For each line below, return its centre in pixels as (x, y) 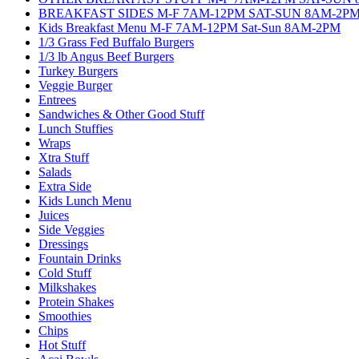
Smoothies (65, 316)
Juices (54, 215)
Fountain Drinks (80, 258)
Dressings (63, 244)
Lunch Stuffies (76, 128)
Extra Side (65, 186)
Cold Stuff (65, 272)
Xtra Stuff (64, 157)
